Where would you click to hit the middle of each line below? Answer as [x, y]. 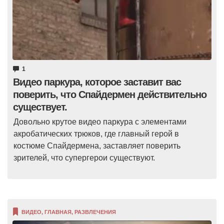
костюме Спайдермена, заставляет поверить [97, 145]
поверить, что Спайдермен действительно [110, 94]
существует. [40, 107]
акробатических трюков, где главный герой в [96, 133]
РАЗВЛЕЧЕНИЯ [95, 212]
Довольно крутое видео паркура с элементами [100, 121]
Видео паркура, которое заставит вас [97, 82]
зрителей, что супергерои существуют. [84, 157]
